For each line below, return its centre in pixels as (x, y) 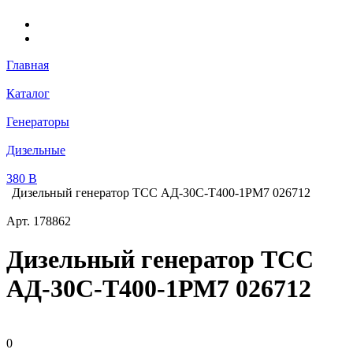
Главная (28, 65)
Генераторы (38, 121)
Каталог (28, 93)
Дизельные (36, 150)
